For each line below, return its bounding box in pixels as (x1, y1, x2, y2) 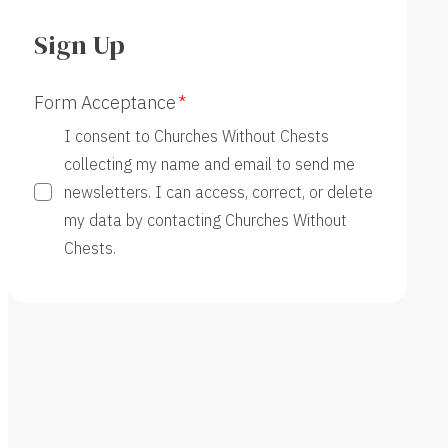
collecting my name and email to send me (63, 154, 355, 175)
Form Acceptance (33, 91, 176, 115)
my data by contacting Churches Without (63, 210, 347, 231)
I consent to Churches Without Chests (63, 126, 329, 147)
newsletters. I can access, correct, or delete (63, 182, 373, 203)
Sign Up (33, 26, 125, 63)
